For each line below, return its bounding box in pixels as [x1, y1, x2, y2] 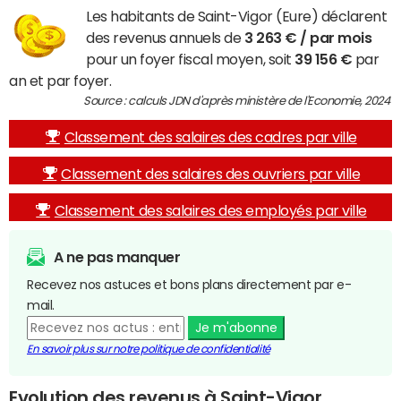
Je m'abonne [194, 321, 277, 334]
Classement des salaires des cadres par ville [64, 130, 357, 144]
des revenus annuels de [86, 30, 244, 45]
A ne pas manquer [54, 250, 181, 264]
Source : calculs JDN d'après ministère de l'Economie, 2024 [83, 95, 392, 107]
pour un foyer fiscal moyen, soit [86, 52, 295, 66]
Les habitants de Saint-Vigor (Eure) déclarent [86, 9, 388, 23]
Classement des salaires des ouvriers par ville [61, 166, 361, 181]
